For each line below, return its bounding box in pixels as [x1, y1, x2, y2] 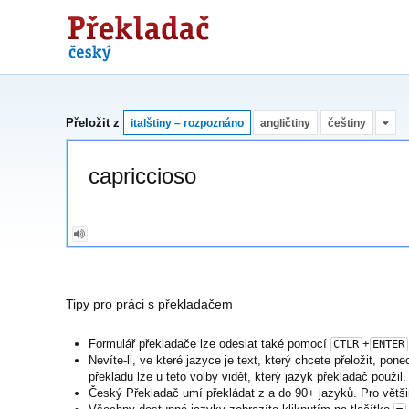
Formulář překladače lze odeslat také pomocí [89, 336, 330, 351]
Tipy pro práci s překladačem [66, 297, 233, 312]
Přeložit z [66, 115, 120, 130]
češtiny [327, 116, 366, 129]
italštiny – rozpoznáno [131, 116, 245, 129]
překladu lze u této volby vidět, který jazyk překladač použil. [89, 370, 406, 384]
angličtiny [260, 116, 311, 129]
